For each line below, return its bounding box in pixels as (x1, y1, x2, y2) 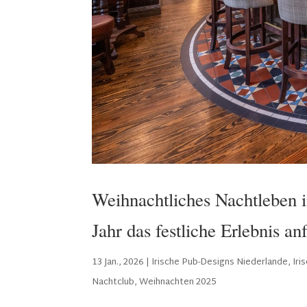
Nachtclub (92, 273, 135, 291)
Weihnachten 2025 (139, 273, 217, 291)
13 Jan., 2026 (92, 254, 145, 271)
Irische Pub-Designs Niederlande (151, 254, 288, 271)
